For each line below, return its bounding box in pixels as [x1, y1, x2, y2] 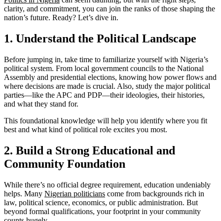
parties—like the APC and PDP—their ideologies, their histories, [4, 91, 205, 100]
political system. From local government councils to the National [4, 64, 204, 73]
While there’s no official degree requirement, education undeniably [4, 180, 211, 189]
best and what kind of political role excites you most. [4, 125, 167, 134]
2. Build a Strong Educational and [4, 144, 175, 157]
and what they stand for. [4, 100, 78, 109]
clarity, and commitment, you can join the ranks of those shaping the [4, 4, 215, 13]
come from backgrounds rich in [105, 189, 204, 198]
